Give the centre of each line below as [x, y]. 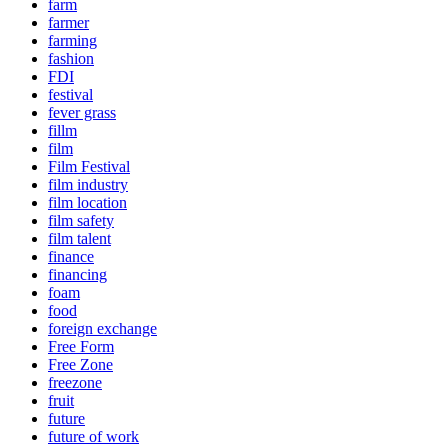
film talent [79, 238]
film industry [88, 184]
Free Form [81, 346]
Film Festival [89, 166]
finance [71, 256]
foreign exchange [102, 328]
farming [72, 40]
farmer [68, 22]
